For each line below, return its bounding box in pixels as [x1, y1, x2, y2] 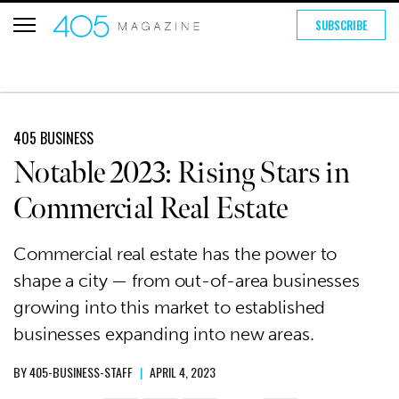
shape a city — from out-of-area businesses [13, 270, 360, 291]
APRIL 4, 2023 [150, 362, 216, 381]
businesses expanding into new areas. [13, 323, 314, 345]
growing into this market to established [13, 297, 326, 318]
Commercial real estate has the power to [13, 243, 338, 265]
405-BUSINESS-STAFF [29, 362, 133, 381]
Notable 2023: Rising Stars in [13, 155, 350, 191]
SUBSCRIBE [314, 16, 368, 34]
